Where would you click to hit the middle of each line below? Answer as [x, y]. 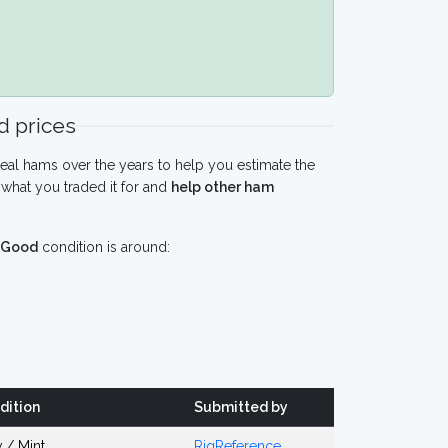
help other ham [222, 187]
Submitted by [241, 407]
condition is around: [104, 247]
